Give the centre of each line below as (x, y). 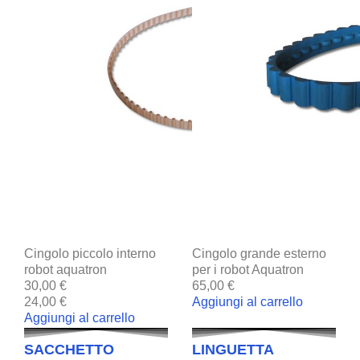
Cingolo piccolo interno (90, 253)
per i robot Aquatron (248, 269)
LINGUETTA (233, 349)
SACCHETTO (69, 349)
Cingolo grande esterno (259, 253)
